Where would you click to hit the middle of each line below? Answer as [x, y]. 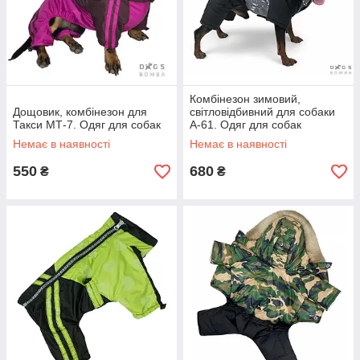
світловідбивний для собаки [262, 112]
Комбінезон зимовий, [245, 99]
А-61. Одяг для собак [245, 125]
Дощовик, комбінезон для [80, 112]
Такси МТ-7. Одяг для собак [87, 125]
